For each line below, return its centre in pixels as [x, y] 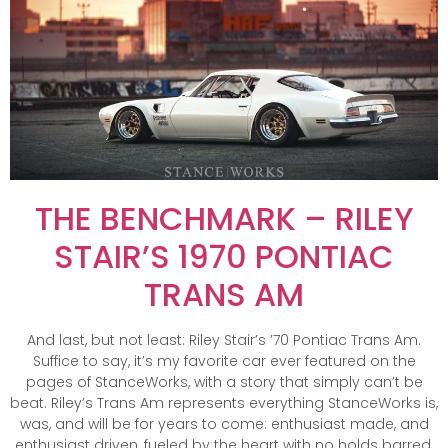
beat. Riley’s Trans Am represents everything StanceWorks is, [224, 403]
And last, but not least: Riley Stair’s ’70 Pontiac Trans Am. [224, 340]
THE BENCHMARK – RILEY [224, 219]
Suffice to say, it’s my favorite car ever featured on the [224, 361]
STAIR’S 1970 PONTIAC [224, 257]
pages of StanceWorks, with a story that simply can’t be [224, 382]
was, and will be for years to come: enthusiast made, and [224, 424]
